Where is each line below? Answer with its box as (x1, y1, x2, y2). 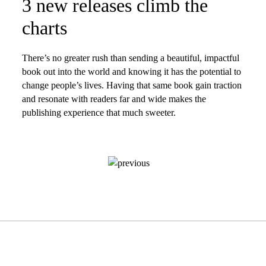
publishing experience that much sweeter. (21, 107, 176, 118)
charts (21, 17, 67, 39)
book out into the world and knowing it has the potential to (21, 66, 241, 77)
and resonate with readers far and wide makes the (21, 94, 206, 104)
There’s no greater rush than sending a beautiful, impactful (21, 53, 239, 64)
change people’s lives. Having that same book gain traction (21, 80, 242, 91)
